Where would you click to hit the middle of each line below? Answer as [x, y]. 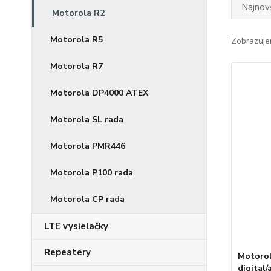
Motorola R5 [77, 40]
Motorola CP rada [87, 199]
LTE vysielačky [76, 226]
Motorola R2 [78, 13]
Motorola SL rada [87, 119]
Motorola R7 [77, 66]
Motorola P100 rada [92, 173]
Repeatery [67, 252]
